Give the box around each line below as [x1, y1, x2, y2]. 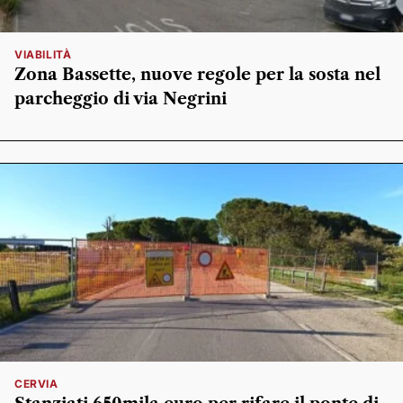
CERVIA [14, 377, 58, 390]
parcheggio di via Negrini [14, 89, 227, 109]
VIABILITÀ [14, 48, 72, 61]
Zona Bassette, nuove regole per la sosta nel [14, 65, 381, 85]
